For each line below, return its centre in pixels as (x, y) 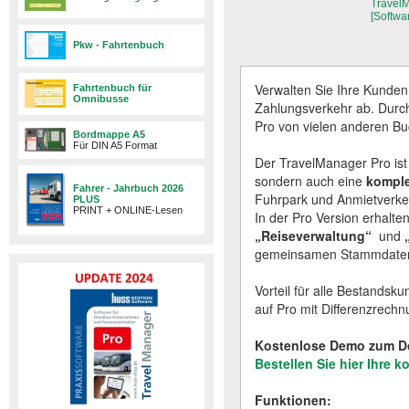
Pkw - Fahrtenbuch (119, 45)
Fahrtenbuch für (112, 88)
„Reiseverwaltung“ (313, 236)
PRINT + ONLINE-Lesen (128, 210)
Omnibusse (101, 99)
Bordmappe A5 (109, 134)
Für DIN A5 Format (115, 145)
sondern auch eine (310, 181)
